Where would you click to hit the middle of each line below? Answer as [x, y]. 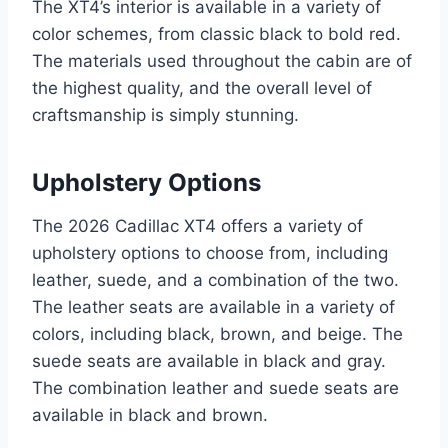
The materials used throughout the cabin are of [222, 60]
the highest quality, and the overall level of [202, 87]
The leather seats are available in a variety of [213, 306]
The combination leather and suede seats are [215, 387]
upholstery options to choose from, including [210, 252]
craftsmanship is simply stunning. [165, 114]
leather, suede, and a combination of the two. [215, 279]
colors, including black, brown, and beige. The [217, 333]
